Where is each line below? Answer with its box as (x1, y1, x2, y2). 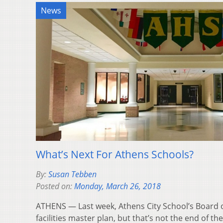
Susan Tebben (48, 168, 97, 180)
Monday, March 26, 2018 (74, 180, 161, 192)
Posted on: (36, 180, 74, 192)
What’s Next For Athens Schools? (36, 147, 194, 161)
